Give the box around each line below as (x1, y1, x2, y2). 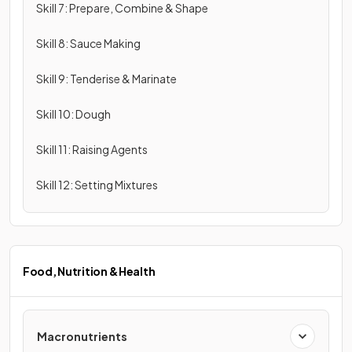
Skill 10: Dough (36, 107, 111, 121)
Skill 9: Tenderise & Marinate (36, 71, 177, 86)
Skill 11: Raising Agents (36, 142, 148, 156)
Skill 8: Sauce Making (36, 36, 141, 50)
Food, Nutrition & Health (23, 264, 156, 278)
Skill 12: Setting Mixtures (36, 178, 158, 192)
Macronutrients (37, 329, 127, 343)
